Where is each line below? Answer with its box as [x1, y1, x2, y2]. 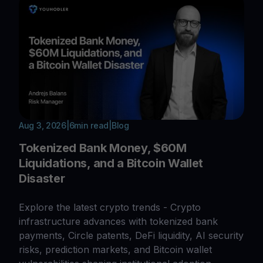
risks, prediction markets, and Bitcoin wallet [19, 244, 212, 256]
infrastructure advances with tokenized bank [19, 215, 218, 228]
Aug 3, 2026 [19, 120, 66, 131]
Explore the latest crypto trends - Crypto [19, 201, 201, 214]
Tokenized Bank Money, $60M [19, 141, 187, 156]
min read [74, 120, 109, 131]
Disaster [19, 171, 65, 186]
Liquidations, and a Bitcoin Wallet [19, 156, 204, 171]
